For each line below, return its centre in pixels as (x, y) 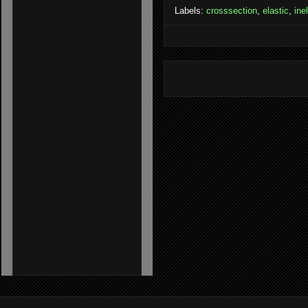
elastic (276, 11)
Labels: (190, 11)
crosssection (232, 11)
